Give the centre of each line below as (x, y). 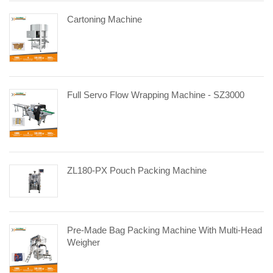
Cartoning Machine (105, 19)
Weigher (83, 242)
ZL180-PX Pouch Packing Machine (137, 170)
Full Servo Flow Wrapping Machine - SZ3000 (156, 94)
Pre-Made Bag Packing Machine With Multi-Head (165, 230)
